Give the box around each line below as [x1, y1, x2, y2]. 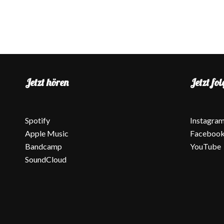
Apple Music [25, 128, 68, 138]
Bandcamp [25, 141, 62, 151]
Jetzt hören [25, 76, 68, 88]
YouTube [189, 141, 221, 151]
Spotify [25, 115, 50, 125]
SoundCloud [25, 154, 66, 164]
